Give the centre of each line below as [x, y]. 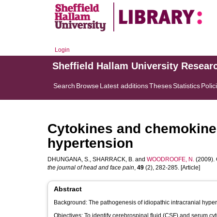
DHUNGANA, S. [69, 159]
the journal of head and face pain [91, 168]
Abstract [68, 189]
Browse [87, 86]
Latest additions [124, 86]
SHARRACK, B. [113, 159]
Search [64, 86]
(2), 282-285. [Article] [172, 168]
